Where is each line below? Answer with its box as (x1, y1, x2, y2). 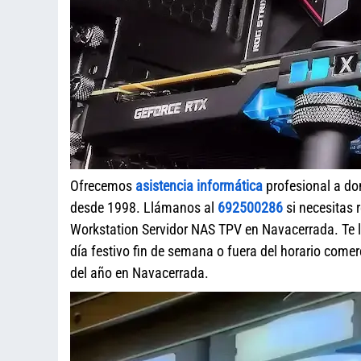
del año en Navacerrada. (70, 264, 209, 281)
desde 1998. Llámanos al (70, 199, 218, 216)
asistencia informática (135, 177, 263, 194)
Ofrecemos (70, 177, 135, 194)
